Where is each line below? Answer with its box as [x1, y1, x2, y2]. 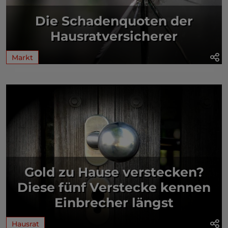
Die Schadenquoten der [35, 13, 193, 28]
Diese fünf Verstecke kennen [17, 179, 211, 195]
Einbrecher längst [54, 194, 174, 210]
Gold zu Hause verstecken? [24, 164, 204, 180]
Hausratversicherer [50, 28, 178, 44]
